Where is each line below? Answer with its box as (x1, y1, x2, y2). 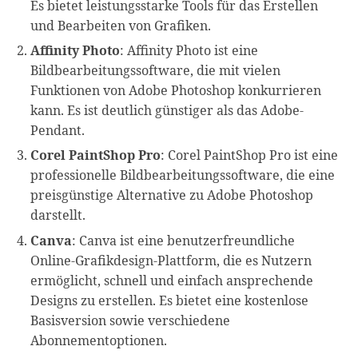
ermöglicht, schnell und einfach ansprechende (30, 271, 314, 289)
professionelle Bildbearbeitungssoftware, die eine (30, 166, 336, 185)
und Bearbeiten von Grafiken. (30, 16, 212, 34)
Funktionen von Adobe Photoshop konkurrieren (30, 81, 322, 99)
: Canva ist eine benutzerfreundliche (72, 231, 296, 249)
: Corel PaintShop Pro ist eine (161, 146, 339, 165)
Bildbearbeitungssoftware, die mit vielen (30, 61, 281, 79)
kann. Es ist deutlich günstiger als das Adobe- (30, 101, 304, 119)
